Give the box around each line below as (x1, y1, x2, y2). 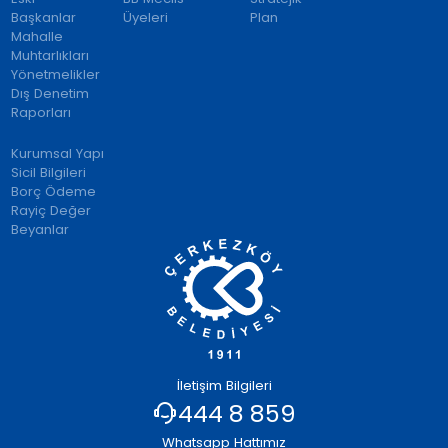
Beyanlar (11, 220, 70, 240)
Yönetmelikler (11, 64, 101, 84)
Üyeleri (122, 7, 168, 27)
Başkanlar (11, 7, 77, 27)
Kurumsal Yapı (11, 144, 105, 164)
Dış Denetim (11, 83, 90, 103)
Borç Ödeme (11, 182, 97, 202)
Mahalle (11, 26, 64, 46)
